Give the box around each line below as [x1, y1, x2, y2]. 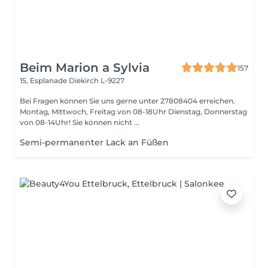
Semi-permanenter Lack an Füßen [20, 137, 169, 148]
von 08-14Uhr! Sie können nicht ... [72, 118, 139, 127]
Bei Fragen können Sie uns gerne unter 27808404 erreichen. [20, 96, 235, 105]
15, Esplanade [20, 76, 69, 85]
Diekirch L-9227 [69, 76, 124, 85]
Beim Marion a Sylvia [20, 60, 150, 75]
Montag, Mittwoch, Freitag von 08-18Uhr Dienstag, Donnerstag [20, 107, 247, 116]
